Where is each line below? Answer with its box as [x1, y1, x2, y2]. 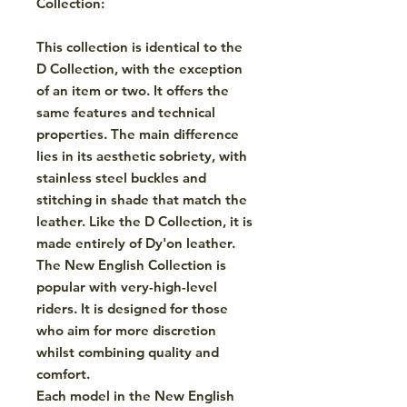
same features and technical [36, 103, 215, 121]
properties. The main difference [36, 124, 239, 143]
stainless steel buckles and [36, 168, 206, 186]
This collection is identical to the [36, 37, 243, 55]
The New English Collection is [36, 255, 226, 273]
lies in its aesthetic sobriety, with [36, 146, 247, 164]
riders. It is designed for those [36, 299, 228, 317]
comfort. [36, 364, 94, 382]
